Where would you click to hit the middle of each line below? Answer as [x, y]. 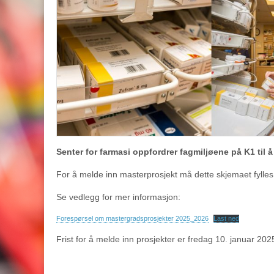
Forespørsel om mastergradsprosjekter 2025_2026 [132, 219]
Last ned [227, 219]
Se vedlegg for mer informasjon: [118, 197]
